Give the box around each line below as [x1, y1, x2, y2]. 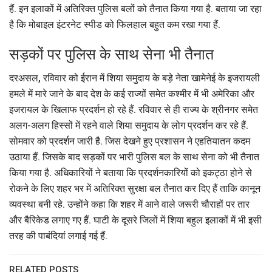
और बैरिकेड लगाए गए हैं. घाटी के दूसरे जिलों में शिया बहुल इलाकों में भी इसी [9, 214, 262, 226]
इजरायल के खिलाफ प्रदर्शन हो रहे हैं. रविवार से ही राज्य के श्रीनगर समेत [9, 103, 258, 115]
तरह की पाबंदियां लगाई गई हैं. [9, 229, 107, 242]
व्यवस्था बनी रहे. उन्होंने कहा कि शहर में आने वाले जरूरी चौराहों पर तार [9, 198, 250, 210]
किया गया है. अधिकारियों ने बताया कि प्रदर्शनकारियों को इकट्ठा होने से [9, 166, 252, 178]
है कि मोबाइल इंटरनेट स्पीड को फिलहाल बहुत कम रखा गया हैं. [9, 18, 220, 30]
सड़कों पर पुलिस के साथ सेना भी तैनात [9, 45, 214, 63]
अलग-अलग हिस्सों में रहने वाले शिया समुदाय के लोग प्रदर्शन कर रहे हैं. [9, 119, 248, 131]
